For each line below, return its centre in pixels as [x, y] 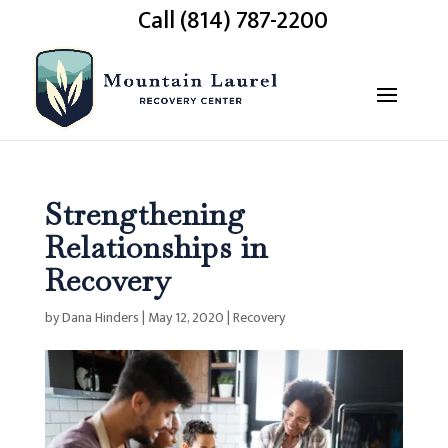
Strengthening [145, 214]
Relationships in [156, 247]
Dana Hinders [100, 317]
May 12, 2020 [185, 317]
